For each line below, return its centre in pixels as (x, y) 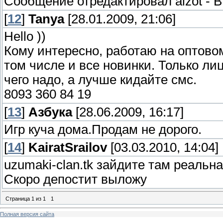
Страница (18, 199)
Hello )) (25, 36)
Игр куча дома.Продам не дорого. (103, 129)
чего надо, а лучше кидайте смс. (100, 79)
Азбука (50, 112)
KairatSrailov (68, 147)
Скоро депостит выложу (75, 179)
